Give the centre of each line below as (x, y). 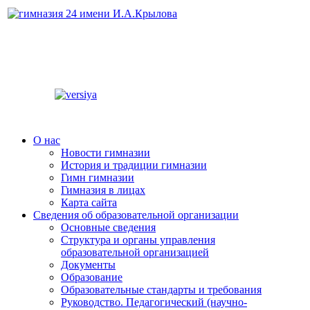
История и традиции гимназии (134, 165)
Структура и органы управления (138, 240)
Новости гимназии (106, 153)
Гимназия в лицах (103, 190)
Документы (88, 265)
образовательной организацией (135, 252)
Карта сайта (89, 202)
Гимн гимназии (98, 177)
